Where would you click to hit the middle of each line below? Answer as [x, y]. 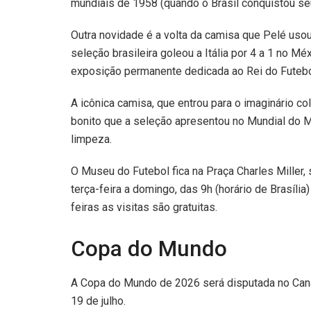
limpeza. [91, 139]
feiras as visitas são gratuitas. [144, 207]
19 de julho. [98, 301]
